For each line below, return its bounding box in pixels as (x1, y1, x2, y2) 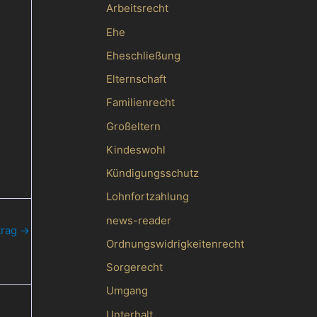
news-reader (105, 213, 171, 227)
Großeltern (105, 119, 161, 133)
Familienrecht (105, 96, 175, 110)
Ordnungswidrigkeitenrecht (105, 236, 244, 250)
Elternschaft (105, 72, 166, 86)
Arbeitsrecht (105, 1, 168, 16)
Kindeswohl (105, 142, 166, 156)
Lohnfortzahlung (105, 190, 189, 204)
